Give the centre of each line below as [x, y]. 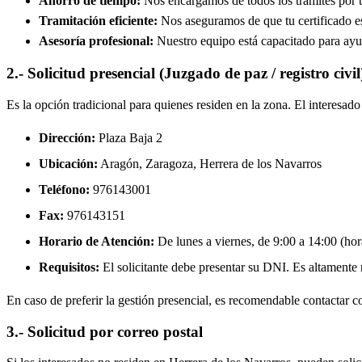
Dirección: [67, 137]
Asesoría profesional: [96, 40]
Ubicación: [68, 163]
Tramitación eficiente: [98, 20]
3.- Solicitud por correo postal [105, 331]
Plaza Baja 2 [129, 137]
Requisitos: [69, 267]
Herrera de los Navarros [261, 163]
